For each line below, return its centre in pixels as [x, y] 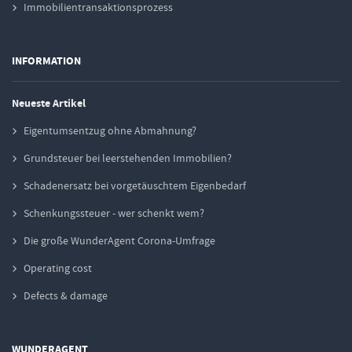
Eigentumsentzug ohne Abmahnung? [110, 131]
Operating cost [58, 268]
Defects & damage [66, 296]
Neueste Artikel [49, 104]
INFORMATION [46, 61]
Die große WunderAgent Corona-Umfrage [119, 241]
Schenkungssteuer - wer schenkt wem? [114, 213]
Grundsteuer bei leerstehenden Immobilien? [128, 158]
